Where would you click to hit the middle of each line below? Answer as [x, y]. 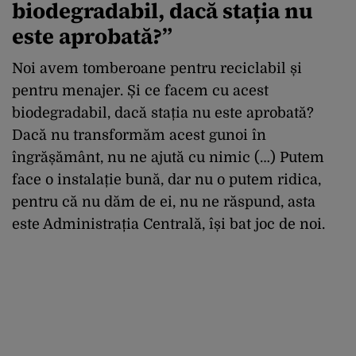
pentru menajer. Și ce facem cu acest [140, 91]
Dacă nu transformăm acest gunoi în [139, 135]
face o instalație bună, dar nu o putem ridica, [166, 180]
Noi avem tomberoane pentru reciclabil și [157, 68]
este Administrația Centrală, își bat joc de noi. [168, 224]
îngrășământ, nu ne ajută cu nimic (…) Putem [168, 157]
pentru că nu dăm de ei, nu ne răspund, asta [164, 202]
